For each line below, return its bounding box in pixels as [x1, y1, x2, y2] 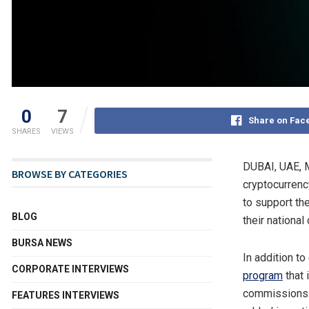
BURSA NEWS [12, 237, 72, 249]
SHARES [12, 127, 41, 137]
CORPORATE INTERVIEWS [12, 263, 129, 275]
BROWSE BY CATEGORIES [12, 167, 128, 181]
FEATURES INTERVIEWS [12, 290, 119, 301]
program [243, 269, 283, 283]
